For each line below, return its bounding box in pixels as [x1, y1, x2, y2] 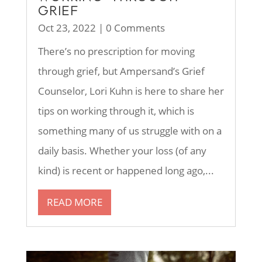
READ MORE [46, 195, 102, 209]
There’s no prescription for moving [37, 44, 195, 58]
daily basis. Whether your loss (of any [37, 143, 206, 157]
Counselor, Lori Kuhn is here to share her [37, 84, 224, 98]
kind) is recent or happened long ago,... [37, 163, 214, 177]
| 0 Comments [95, 20, 165, 35]
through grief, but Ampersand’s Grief [37, 64, 205, 78]
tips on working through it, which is [37, 104, 194, 118]
